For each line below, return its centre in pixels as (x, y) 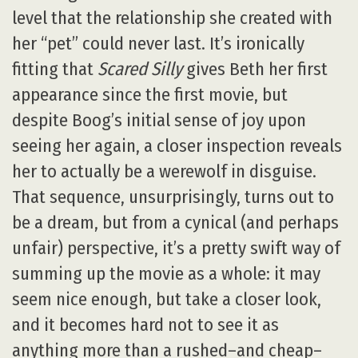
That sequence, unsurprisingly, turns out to (173, 197)
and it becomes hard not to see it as (145, 324)
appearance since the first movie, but (150, 94)
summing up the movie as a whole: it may (166, 273)
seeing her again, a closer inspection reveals (177, 145)
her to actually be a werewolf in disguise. (164, 171)
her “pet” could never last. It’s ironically (158, 43)
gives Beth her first (255, 69)
